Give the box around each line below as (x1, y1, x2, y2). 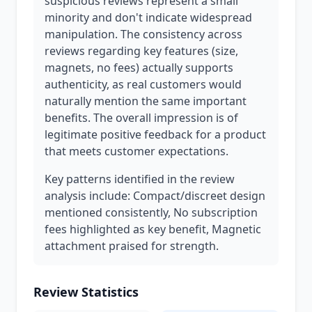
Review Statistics (33, 283, 139, 300)
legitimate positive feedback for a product (45, 127, 266, 142)
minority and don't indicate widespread (45, 10, 252, 25)
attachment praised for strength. (45, 238, 219, 253)
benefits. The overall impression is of (45, 110, 238, 125)
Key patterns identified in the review (45, 171, 235, 187)
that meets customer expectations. (45, 143, 228, 159)
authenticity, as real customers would (45, 77, 242, 92)
